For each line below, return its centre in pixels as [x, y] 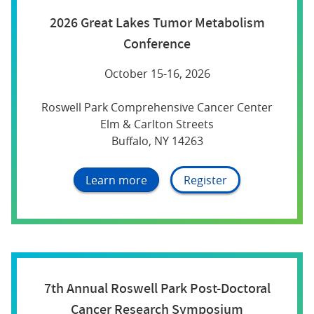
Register [205, 180]
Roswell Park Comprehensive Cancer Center [157, 108]
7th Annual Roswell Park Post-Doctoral [157, 288]
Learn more [116, 180]
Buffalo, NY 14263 [157, 141]
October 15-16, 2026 [157, 74]
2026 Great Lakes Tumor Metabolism [157, 22]
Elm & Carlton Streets [157, 124]
